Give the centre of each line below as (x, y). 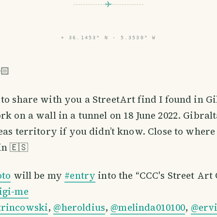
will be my (38, 176)
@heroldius (79, 208)
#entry (80, 176)
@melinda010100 (148, 208)
